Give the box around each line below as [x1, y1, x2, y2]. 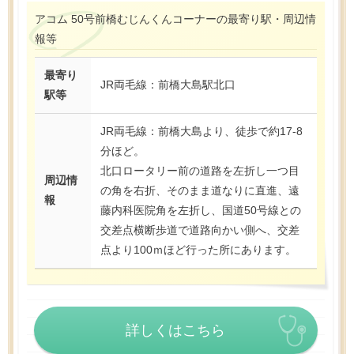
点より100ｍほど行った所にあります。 [100, 243, 296, 257]
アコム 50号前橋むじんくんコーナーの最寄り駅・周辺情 [35, 13, 316, 26]
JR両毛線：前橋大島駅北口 [100, 78, 235, 92]
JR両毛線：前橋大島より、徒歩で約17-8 [100, 125, 303, 138]
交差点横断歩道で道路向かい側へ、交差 [100, 224, 299, 237]
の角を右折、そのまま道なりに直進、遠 [100, 184, 299, 198]
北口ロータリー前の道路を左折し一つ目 [100, 164, 299, 178]
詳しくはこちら [126, 322, 226, 339]
